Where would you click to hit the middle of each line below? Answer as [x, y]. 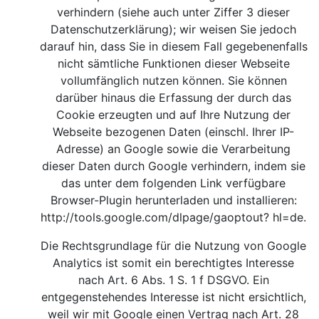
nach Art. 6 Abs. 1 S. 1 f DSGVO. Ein [174, 280]
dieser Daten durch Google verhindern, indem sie [174, 166]
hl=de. [290, 217]
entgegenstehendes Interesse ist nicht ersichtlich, [174, 297]
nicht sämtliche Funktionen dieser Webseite [174, 63]
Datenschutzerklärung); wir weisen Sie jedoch [174, 29]
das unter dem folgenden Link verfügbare [174, 183]
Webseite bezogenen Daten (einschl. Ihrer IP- [174, 132]
